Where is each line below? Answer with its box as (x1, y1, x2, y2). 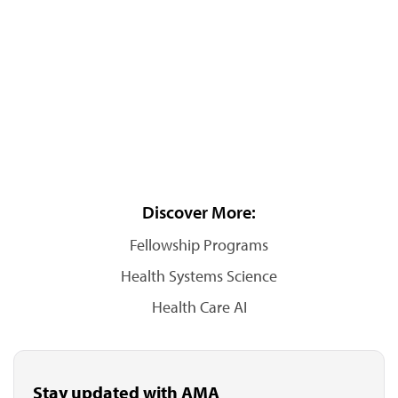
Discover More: (142, 201, 256, 223)
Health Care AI (151, 297, 247, 317)
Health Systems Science (121, 266, 277, 286)
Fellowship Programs (130, 235, 268, 255)
